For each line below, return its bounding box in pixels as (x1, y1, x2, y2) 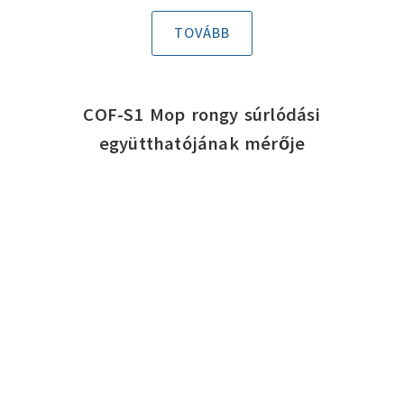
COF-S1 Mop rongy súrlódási (83, 103, 321, 127)
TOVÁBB (174, 23, 230, 43)
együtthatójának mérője (98, 132, 306, 156)
